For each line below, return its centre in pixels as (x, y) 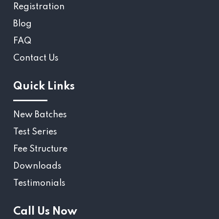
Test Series (35, 132)
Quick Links (44, 87)
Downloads (37, 166)
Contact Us (36, 58)
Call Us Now (45, 212)
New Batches (40, 115)
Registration (39, 7)
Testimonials (39, 184)
